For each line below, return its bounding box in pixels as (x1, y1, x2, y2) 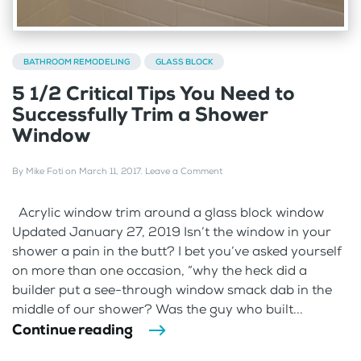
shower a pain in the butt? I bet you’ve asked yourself (12, 242, 342, 259)
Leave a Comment (145, 164, 222, 177)
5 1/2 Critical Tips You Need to (12, 80, 295, 106)
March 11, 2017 (79, 164, 140, 177)
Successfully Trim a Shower (12, 101, 268, 127)
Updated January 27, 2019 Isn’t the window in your (12, 222, 331, 240)
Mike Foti (26, 164, 63, 177)
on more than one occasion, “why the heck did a (12, 261, 307, 279)
